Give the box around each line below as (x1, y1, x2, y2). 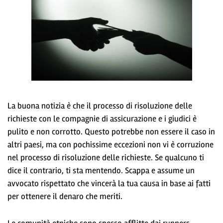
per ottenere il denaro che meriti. (7, 191, 122, 202)
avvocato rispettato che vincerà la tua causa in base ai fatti (7, 178, 211, 189)
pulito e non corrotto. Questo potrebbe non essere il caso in (7, 126, 215, 137)
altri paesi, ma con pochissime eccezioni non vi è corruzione (7, 139, 214, 150)
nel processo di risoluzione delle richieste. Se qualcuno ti (7, 152, 204, 163)
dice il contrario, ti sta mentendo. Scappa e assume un (7, 165, 195, 176)
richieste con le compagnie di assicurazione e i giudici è (7, 113, 197, 124)
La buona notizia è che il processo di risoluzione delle (7, 100, 192, 111)
